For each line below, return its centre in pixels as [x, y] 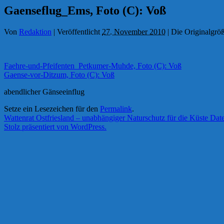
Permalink [116, 108]
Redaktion [35, 31]
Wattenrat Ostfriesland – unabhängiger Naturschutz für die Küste [107, 117]
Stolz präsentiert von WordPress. [55, 126]
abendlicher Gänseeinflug [44, 91]
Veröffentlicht [78, 31]
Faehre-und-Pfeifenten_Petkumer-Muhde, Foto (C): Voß [93, 65]
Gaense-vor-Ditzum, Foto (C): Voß [59, 74]
